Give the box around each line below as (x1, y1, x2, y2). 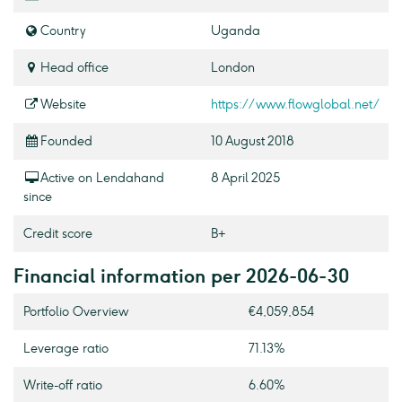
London (210, 60, 255, 76)
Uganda (210, 23, 260, 39)
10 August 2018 (210, 134, 294, 150)
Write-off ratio (22, 378, 102, 394)
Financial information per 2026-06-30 (13, 265, 349, 288)
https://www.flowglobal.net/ (210, 97, 380, 113)
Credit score (22, 226, 92, 242)
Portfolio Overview (22, 304, 128, 320)
